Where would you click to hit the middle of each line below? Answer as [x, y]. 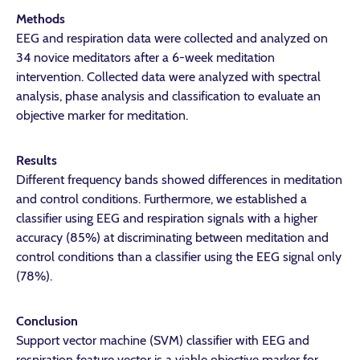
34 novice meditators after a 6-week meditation [145, 57]
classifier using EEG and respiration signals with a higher [167, 218]
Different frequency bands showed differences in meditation [179, 180]
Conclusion [47, 321]
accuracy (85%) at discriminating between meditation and [172, 237]
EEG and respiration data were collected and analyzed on [172, 38]
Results [37, 160]
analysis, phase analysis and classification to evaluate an [168, 96]
